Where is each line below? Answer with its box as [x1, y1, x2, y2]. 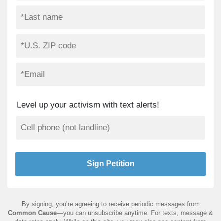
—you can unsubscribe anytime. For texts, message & [57, 209, 213, 217]
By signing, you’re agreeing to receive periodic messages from [21, 200, 200, 208]
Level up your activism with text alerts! [17, 100, 159, 110]
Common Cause [8, 209, 57, 217]
